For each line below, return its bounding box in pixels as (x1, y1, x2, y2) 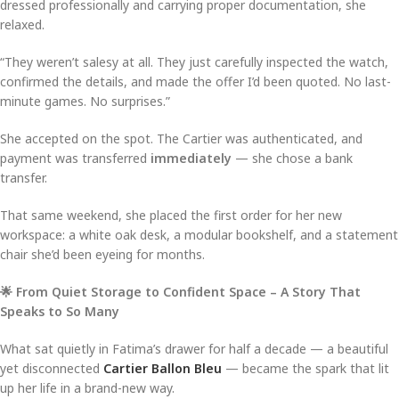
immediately (151, 149, 232, 167)
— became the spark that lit (222, 359, 389, 377)
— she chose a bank (232, 149, 353, 167)
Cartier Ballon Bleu (103, 359, 222, 377)
